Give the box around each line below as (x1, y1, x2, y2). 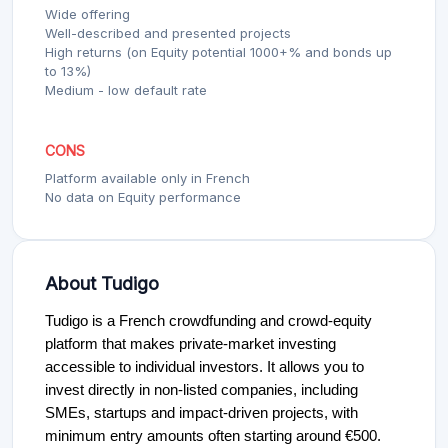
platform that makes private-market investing (45, 336, 336, 353)
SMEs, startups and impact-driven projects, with (45, 405, 358, 422)
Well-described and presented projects (45, 25, 291, 42)
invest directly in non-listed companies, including (45, 382, 358, 399)
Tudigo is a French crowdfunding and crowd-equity (45, 313, 372, 330)
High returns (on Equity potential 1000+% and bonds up (45, 44, 392, 61)
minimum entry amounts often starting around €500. (45, 428, 381, 445)
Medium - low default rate (45, 82, 207, 99)
